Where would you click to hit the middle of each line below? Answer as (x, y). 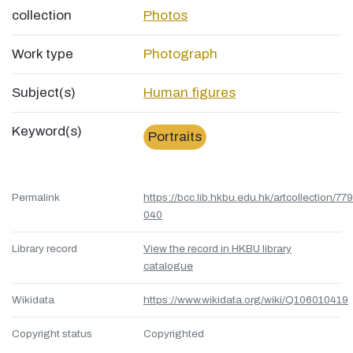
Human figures (190, 93)
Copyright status (52, 334)
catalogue (168, 266)
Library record (45, 249)
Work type (43, 54)
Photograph (180, 54)
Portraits (175, 137)
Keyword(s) (47, 132)
